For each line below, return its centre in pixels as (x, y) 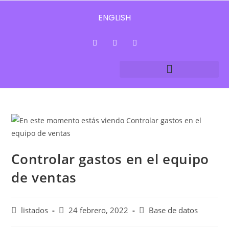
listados (35, 210)
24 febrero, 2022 (99, 210)
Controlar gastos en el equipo (110, 159)
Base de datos (174, 210)
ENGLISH (114, 18)
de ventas (44, 177)
